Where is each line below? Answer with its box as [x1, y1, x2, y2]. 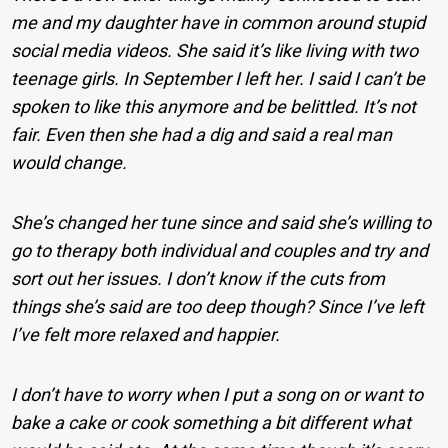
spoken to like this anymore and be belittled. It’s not [11, 96, 417, 118]
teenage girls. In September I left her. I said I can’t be [11, 68, 426, 90]
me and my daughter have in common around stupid [11, 12, 426, 34]
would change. [11, 152, 128, 174]
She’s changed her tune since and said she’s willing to [11, 212, 432, 234]
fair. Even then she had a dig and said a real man [11, 124, 393, 146]
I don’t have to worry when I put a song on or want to [11, 384, 424, 406]
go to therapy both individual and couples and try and [11, 240, 429, 262]
